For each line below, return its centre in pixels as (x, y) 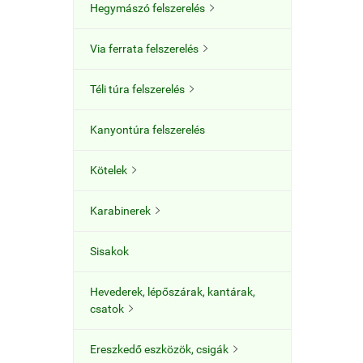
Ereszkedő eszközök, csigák (159, 349)
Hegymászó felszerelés (147, 8)
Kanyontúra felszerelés (147, 130)
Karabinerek (120, 211)
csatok (107, 309)
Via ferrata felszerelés (144, 49)
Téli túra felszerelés (137, 89)
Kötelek (109, 170)
